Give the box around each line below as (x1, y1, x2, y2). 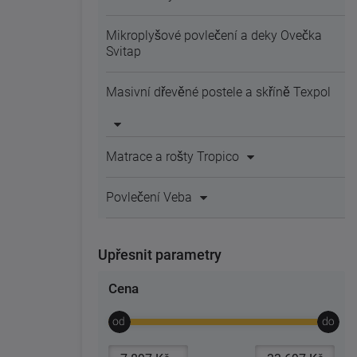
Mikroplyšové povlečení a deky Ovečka (106, 28, 322, 43)
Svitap (106, 44, 141, 59)
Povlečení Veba (106, 190, 192, 205)
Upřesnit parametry (98, 246, 222, 263)
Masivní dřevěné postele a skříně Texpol (106, 84, 331, 100)
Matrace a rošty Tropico (106, 149, 239, 164)
